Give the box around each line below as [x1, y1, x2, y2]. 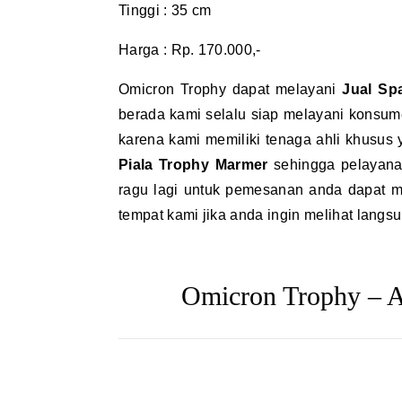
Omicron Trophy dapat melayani [118, 82, 343, 97]
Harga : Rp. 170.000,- [118, 42, 261, 57]
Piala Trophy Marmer [118, 157, 268, 172]
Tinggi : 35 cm [118, 3, 212, 18]
